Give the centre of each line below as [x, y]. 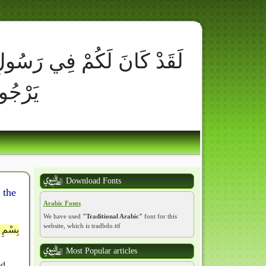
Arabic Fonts [62, 203]
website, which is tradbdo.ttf [82, 226]
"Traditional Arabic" [112, 216]
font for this [159, 216]
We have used [63, 216]
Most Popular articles [101, 251]
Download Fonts [93, 181]
